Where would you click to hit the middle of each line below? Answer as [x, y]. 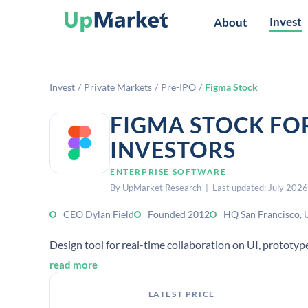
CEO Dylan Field [99, 214]
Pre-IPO [178, 87]
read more [74, 265]
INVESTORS [173, 150]
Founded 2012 [179, 214]
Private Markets [118, 87]
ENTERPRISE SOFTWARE [168, 172]
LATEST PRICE [181, 294]
